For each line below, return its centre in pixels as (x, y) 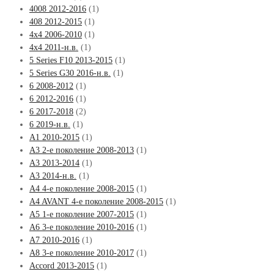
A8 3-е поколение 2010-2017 (82, 253)
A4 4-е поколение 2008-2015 (82, 188)
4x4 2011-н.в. (54, 47)
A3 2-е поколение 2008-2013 (82, 150)
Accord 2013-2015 (62, 265)
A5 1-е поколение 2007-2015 (82, 214)
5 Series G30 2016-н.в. (70, 73)
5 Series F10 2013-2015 (71, 60)
